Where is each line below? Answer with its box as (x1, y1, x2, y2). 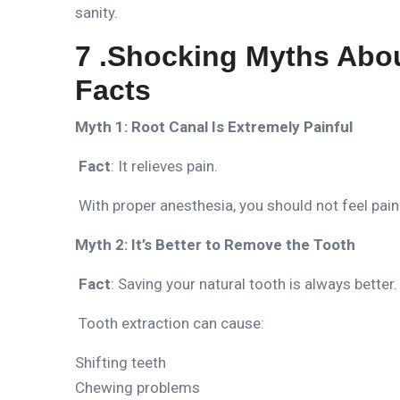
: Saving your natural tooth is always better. (111, 274, 397, 293)
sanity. (75, 3, 118, 21)
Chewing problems (75, 378, 200, 396)
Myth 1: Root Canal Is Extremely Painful (75, 117, 353, 136)
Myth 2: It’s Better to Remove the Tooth (75, 235, 355, 254)
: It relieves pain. (111, 156, 218, 175)
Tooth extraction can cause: (75, 313, 264, 332)
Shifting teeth (75, 353, 166, 371)
